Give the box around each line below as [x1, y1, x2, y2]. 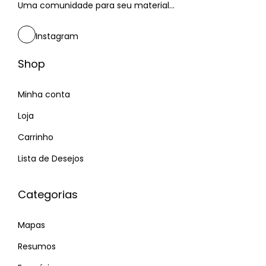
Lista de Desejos [18, 152, 84, 164]
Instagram [36, 30, 78, 42]
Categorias [18, 186, 78, 202]
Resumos [18, 240, 56, 252]
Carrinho [18, 131, 53, 143]
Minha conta [18, 88, 70, 100]
